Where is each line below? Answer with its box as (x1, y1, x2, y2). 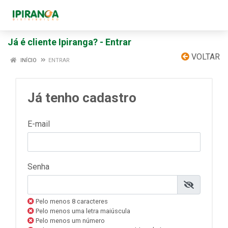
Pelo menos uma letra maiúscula (34, 207, 130, 215)
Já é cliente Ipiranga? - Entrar (8, 37, 131, 47)
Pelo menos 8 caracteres (34, 197, 108, 205)
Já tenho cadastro (27, 90, 136, 105)
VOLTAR (189, 52, 220, 62)
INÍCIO (19, 57, 37, 64)
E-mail (27, 119, 50, 129)
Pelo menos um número (34, 217, 105, 224)
